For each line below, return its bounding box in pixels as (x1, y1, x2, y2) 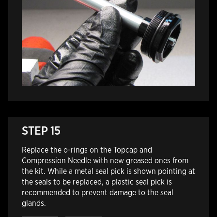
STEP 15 (21, 124, 61, 138)
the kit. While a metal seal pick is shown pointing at (21, 167, 195, 176)
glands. (21, 199, 46, 208)
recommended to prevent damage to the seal (21, 188, 173, 198)
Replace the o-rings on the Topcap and (21, 145, 152, 155)
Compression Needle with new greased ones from (21, 156, 188, 166)
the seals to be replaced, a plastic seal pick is (21, 177, 172, 187)
